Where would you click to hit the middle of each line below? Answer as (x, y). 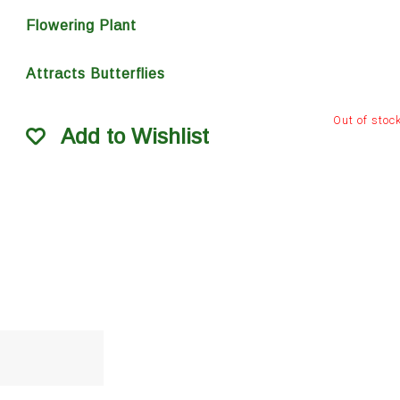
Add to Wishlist (134, 136)
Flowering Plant (81, 25)
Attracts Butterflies (95, 74)
